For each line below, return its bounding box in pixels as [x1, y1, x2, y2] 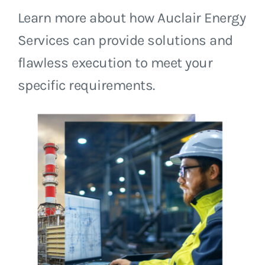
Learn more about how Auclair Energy [17, 9, 246, 26]
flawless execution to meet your [17, 54, 213, 71]
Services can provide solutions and [17, 31, 233, 49]
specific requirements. [17, 76, 155, 93]
